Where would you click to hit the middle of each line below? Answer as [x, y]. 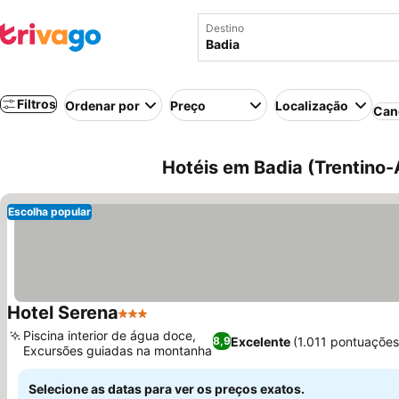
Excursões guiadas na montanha [118, 350]
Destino [225, 28]
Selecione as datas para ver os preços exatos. [167, 389]
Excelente [260, 341]
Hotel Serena [63, 313]
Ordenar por [102, 105]
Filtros [37, 104]
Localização [312, 105]
